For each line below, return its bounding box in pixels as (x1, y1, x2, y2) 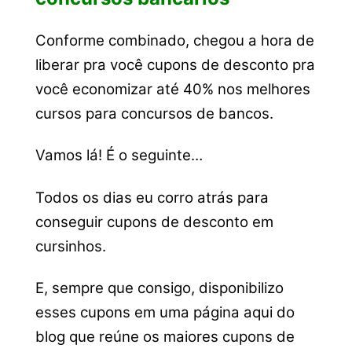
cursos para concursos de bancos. (35, 104, 273, 123)
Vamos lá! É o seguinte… (35, 146, 203, 165)
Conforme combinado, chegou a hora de (35, 31, 314, 50)
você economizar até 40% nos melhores (35, 80, 310, 99)
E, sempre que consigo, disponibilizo (35, 279, 284, 298)
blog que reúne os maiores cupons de (35, 328, 295, 346)
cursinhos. (35, 236, 106, 255)
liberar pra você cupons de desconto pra (35, 56, 315, 75)
